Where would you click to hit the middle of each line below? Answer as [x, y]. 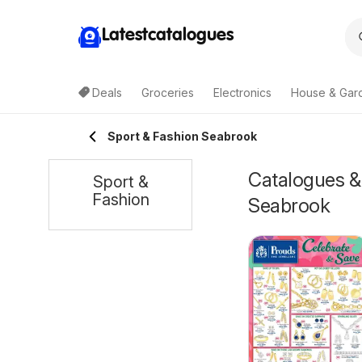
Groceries [168, 93]
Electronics [242, 93]
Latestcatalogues [168, 35]
